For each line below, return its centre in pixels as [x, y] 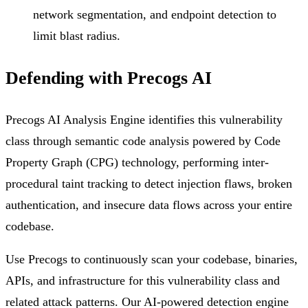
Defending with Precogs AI [109, 77]
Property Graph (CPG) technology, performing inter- [137, 162]
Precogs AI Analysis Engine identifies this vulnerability [144, 119]
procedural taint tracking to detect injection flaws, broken [149, 183]
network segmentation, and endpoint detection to [155, 14]
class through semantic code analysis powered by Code [143, 141]
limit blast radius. [77, 36]
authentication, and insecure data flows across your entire [149, 205]
